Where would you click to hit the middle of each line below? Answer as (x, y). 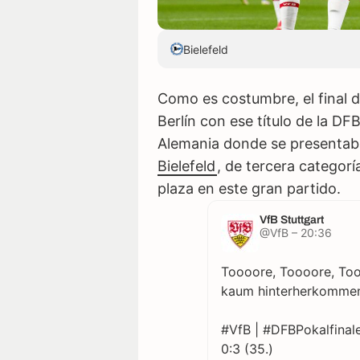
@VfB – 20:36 (295, 233)
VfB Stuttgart (291, 220)
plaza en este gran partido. (249, 189)
